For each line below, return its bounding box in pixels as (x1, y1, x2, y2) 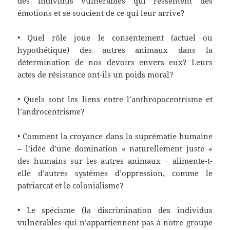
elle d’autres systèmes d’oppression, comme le (17, 168, 213, 179)
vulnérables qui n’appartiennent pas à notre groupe (17, 217, 213, 228)
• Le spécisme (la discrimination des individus (17, 205, 213, 216)
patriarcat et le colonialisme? (17, 180, 124, 191)
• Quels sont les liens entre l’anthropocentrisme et (17, 94, 213, 105)
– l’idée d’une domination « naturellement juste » (17, 143, 213, 154)
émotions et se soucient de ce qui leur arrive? (17, 8, 185, 18)
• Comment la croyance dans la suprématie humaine (17, 131, 213, 142)
